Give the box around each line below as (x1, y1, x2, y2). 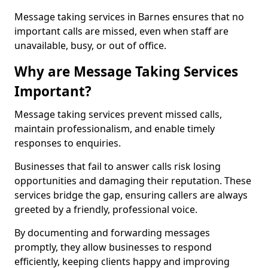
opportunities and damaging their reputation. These (14, 174, 251, 187)
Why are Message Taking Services (14, 62, 238, 81)
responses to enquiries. (14, 136, 121, 150)
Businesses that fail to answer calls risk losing (14, 160, 221, 173)
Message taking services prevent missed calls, (14, 108, 222, 121)
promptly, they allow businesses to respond (14, 240, 212, 254)
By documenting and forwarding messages (14, 226, 210, 239)
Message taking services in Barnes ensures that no (14, 10, 244, 23)
